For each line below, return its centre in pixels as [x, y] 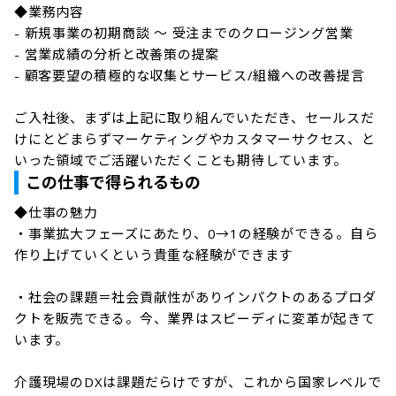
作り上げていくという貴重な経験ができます [153, 255]
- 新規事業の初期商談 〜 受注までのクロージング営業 [184, 33]
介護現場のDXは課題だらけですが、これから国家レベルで [198, 382]
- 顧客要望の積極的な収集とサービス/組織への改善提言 [190, 75]
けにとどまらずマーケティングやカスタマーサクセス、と [195, 139]
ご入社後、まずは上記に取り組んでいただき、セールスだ [194, 118]
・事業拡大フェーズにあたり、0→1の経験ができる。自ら [196, 233]
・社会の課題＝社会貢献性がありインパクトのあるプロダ [195, 297]
